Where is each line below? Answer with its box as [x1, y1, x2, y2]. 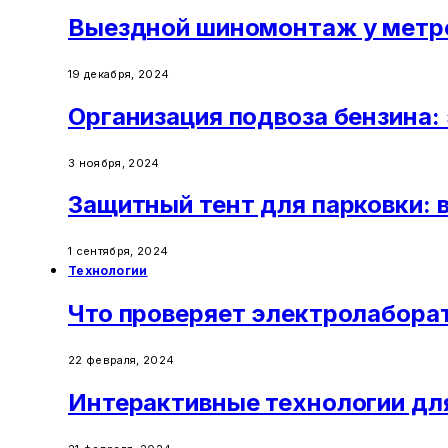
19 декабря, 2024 [68, 66, 170, 81]
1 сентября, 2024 [68, 244, 169, 259]
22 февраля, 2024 [68, 353, 175, 368]
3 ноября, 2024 [68, 155, 160, 170]
